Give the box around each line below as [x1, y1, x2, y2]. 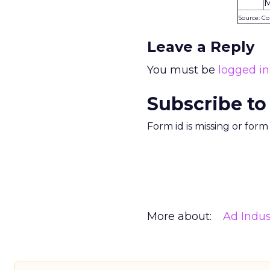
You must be [147, 63, 218, 77]
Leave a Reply [147, 38, 254, 55]
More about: [147, 210, 212, 223]
